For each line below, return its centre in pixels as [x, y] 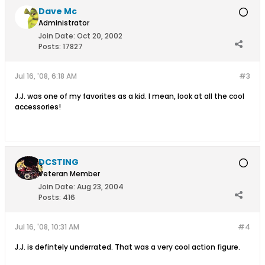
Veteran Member [69, 174]
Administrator [64, 23]
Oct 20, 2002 [100, 36]
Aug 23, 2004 [100, 187]
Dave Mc [58, 12]
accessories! [38, 107]
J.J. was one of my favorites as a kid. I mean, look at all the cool [130, 96]
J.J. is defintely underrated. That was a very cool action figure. [127, 247]
